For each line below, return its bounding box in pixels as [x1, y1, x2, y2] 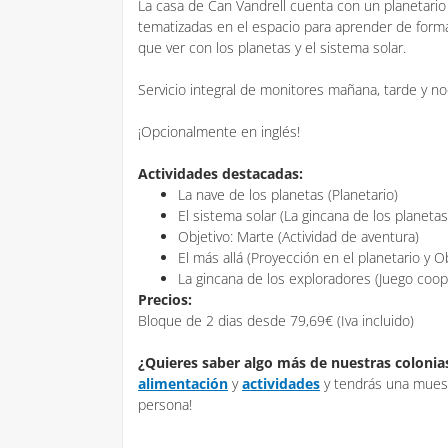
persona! [138, 395, 192, 414]
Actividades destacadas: [138, 164, 303, 183]
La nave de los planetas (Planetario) [178, 185, 398, 204]
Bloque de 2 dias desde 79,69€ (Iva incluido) [138, 311, 414, 330]
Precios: [138, 290, 192, 309]
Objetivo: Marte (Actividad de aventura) [178, 227, 419, 246]
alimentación [138, 374, 228, 393]
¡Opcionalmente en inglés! [138, 122, 300, 141]
